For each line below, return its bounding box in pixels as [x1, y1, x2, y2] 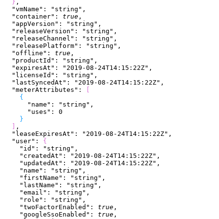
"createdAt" [4, 152, 63, 160]
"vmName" [4, 5, 43, 13]
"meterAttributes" [4, 86, 78, 94]
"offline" [4, 49, 47, 57]
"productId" [4, 57, 55, 65]
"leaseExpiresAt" [4, 130, 74, 138]
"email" [4, 189, 47, 197]
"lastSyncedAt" [4, 79, 66, 87]
